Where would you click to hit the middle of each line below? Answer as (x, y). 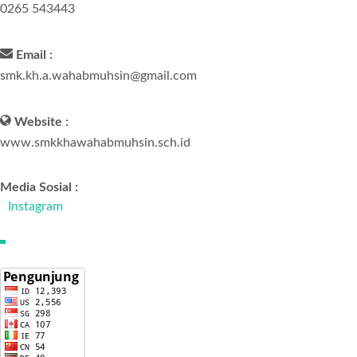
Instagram (35, 207)
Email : (34, 55)
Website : (41, 122)
